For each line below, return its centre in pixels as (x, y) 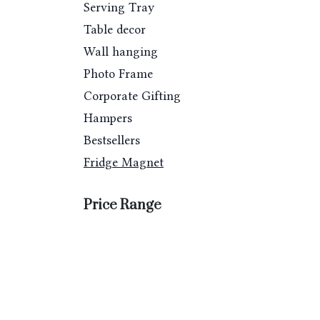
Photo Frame (118, 74)
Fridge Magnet (124, 162)
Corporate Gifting (132, 96)
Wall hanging (121, 51)
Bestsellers (112, 140)
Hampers (108, 118)
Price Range (122, 205)
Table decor (115, 29)
